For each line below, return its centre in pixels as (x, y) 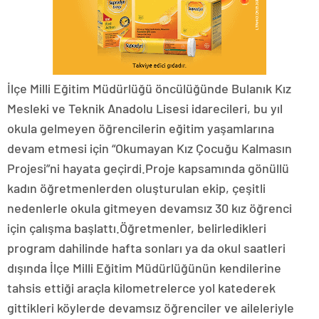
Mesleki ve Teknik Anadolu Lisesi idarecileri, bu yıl (145, 108)
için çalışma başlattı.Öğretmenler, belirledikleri (137, 228)
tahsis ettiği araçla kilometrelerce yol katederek (141, 288)
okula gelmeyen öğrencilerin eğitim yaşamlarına (141, 128)
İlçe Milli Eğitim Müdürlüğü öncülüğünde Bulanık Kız (149, 88)
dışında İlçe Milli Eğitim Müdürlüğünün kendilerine (144, 268)
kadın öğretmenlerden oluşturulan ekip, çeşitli (136, 188)
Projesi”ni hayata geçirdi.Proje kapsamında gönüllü (148, 168)
